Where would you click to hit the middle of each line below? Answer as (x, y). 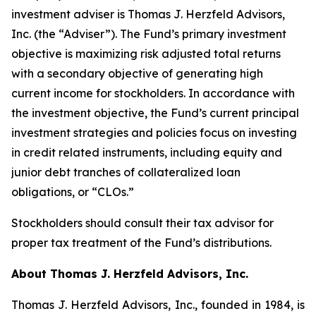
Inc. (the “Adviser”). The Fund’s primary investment (149, 34)
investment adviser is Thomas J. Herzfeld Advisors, (148, 14)
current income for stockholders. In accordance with (153, 93)
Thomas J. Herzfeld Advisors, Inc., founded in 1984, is (158, 305)
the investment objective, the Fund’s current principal (155, 113)
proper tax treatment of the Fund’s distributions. (141, 243)
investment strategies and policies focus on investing (154, 133)
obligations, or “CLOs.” (73, 192)
